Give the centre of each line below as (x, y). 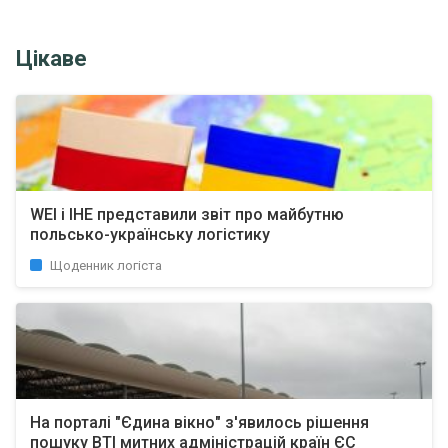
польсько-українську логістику (150, 234)
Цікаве (51, 58)
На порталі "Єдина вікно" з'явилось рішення (199, 422)
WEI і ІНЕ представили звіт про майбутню (187, 214)
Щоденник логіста (106, 265)
